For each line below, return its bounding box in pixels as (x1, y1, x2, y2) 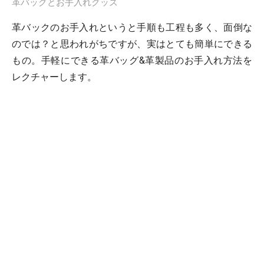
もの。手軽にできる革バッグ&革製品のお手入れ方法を (12, 55, 252, 66)
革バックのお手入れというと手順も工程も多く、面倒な (12, 22, 252, 33)
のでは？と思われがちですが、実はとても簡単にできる (12, 38, 252, 49)
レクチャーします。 (12, 71, 97, 82)
